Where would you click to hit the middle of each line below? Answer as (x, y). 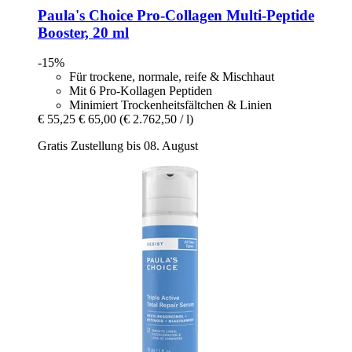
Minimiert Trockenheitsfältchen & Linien (170, 105)
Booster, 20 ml (83, 32)
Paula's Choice (85, 15)
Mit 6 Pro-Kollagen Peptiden (141, 91)
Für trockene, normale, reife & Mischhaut (172, 77)
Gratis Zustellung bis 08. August (118, 146)
